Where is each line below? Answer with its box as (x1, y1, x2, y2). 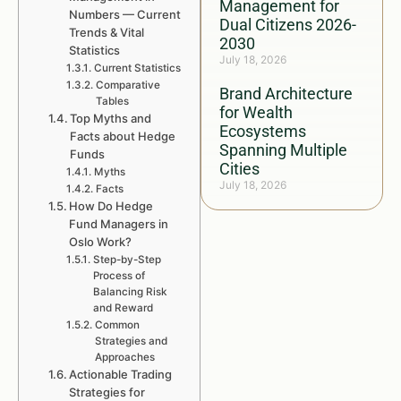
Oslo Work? (69, 235, 132, 249)
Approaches (94, 351, 155, 363)
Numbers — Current (69, 7, 182, 21)
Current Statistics (93, 62, 181, 74)
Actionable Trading (69, 367, 173, 381)
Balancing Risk (92, 286, 167, 298)
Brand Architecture (219, 84, 353, 103)
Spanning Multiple (219, 141, 347, 159)
